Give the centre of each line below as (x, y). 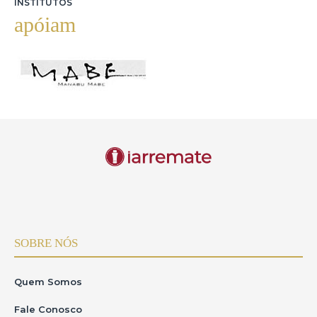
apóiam (45, 25)
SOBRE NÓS (46, 243)
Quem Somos (48, 282)
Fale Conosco (48, 309)
